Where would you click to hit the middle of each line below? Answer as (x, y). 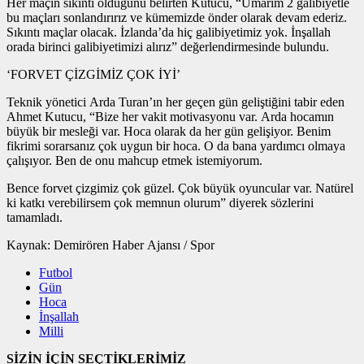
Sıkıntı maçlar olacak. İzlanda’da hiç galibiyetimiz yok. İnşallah (169, 32)
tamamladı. (35, 218)
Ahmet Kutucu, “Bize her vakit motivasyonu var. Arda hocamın (170, 117)
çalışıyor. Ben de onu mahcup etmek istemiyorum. (134, 161)
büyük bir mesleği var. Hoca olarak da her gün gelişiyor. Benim (169, 132)
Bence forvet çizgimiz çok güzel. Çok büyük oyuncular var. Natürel (180, 188)
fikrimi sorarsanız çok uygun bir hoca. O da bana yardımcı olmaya (176, 146)
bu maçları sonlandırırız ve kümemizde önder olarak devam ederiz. (177, 18)
